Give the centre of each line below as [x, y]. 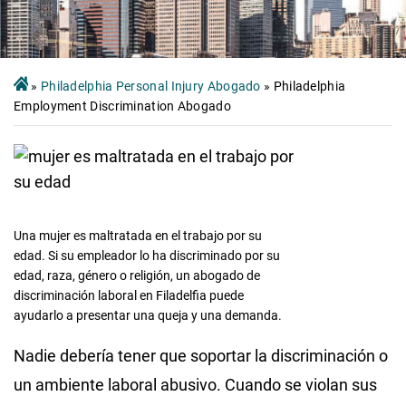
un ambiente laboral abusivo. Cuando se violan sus [195, 384]
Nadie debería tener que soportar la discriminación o [201, 355]
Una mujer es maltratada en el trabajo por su [138, 235]
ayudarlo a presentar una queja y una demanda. [148, 315]
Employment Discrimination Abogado [122, 106]
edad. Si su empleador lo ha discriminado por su [147, 255]
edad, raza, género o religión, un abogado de [137, 275]
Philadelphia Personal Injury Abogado [150, 86]
